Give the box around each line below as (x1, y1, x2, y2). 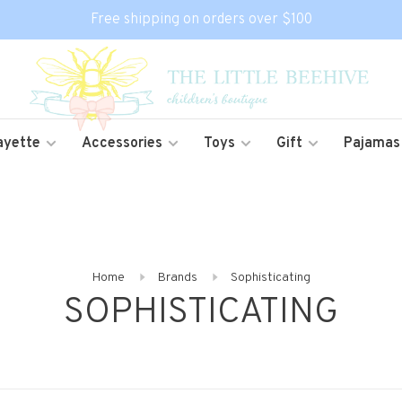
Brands (157, 270, 197, 285)
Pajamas (344, 135, 400, 153)
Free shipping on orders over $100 (90, 11, 312, 29)
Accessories (82, 135, 162, 153)
